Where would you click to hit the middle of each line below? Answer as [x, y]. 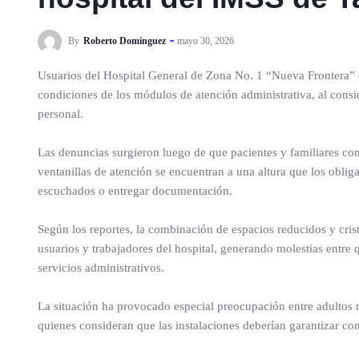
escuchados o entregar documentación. [135, 191]
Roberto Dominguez [125, 40]
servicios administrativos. [101, 268]
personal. [61, 114]
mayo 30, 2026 [206, 40]
